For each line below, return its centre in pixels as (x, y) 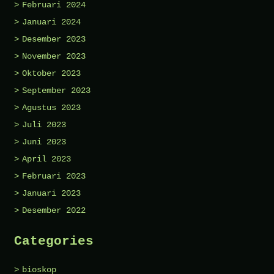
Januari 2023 (51, 193)
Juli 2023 (44, 124)
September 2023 (56, 90)
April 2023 (46, 159)
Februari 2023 (54, 176)
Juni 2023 (44, 142)
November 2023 (54, 56)
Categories (54, 241)
